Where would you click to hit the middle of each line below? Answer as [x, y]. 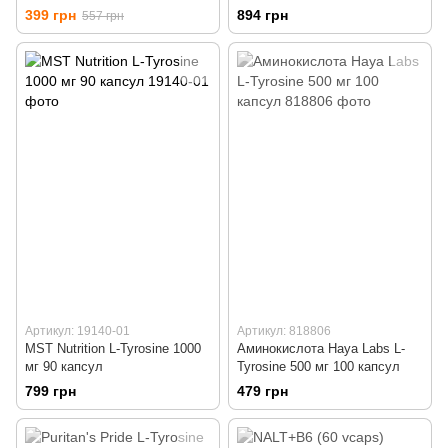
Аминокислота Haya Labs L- [321, 349]
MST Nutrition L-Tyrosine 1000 [113, 349]
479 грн [262, 391]
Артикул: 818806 [284, 331]
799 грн [50, 391]
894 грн [262, 15]
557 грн [103, 16]
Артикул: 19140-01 [77, 331]
